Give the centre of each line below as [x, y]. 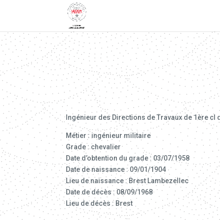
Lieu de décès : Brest [99, 203]
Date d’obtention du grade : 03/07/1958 [128, 158]
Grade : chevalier [94, 147]
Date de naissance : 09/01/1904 [116, 169]
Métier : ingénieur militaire [109, 135]
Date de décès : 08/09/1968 [110, 192]
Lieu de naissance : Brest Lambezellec [127, 180]
